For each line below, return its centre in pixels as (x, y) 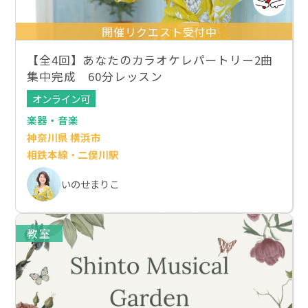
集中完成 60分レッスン (95, 77)
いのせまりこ (90, 184)
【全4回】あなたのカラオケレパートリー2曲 (150, 60)
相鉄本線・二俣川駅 (73, 154)
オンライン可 (62, 98)
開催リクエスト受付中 (159, 31)
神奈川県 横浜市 (64, 137)
